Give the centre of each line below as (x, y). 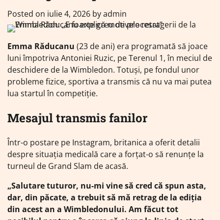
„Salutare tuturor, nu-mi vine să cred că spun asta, (107, 185)
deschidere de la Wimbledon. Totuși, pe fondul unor (103, 70)
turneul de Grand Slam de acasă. (68, 166)
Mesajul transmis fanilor (77, 118)
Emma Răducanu (41, 46)
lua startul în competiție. (53, 93)
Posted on (27, 14)
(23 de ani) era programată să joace (141, 46)
